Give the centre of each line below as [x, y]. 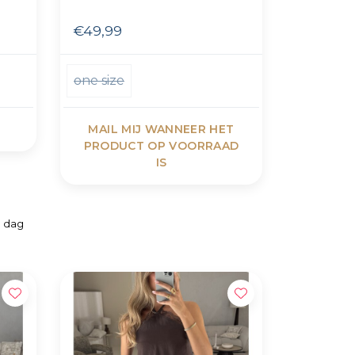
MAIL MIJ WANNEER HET [161, 129]
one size [99, 80]
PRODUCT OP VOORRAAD [161, 145]
